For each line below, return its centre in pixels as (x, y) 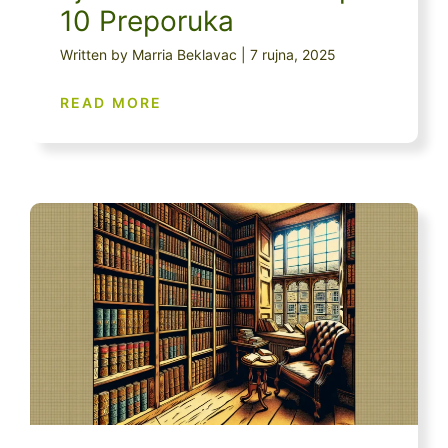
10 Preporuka (147, 21)
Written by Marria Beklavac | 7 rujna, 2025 (198, 55)
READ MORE (111, 103)
